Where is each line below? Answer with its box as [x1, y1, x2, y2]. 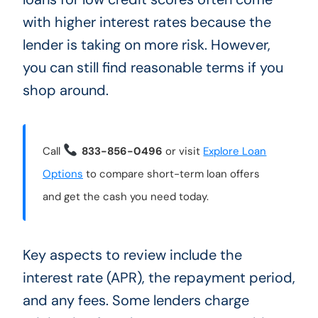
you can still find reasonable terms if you [22, 58, 283, 77]
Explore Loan [203, 144, 267, 159]
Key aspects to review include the [22, 246, 242, 265]
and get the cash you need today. [42, 190, 209, 204]
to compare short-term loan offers [82, 167, 260, 182]
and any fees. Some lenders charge [22, 291, 249, 310]
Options [42, 167, 83, 182]
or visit [163, 144, 204, 159]
